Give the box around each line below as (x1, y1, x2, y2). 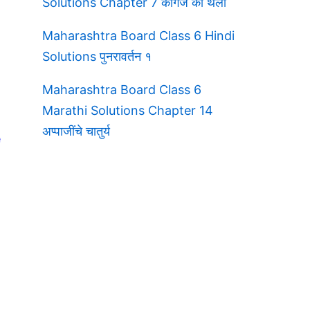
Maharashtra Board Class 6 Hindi (42, 28, 235, 43)
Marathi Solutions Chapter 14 (42, 102, 213, 118)
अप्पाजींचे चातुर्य (42, 123, 110, 138)
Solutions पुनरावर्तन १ (42, 48, 152, 64)
